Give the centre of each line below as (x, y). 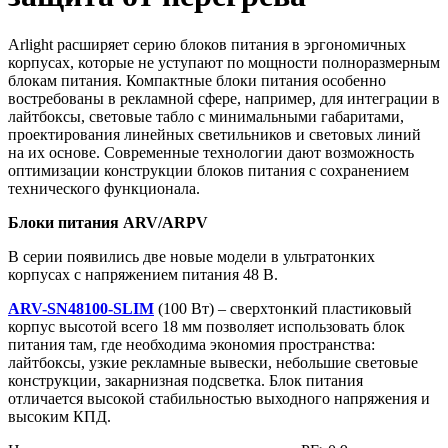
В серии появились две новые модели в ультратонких (191, 256)
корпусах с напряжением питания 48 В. (143, 274)
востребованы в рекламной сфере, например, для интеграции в (224, 98)
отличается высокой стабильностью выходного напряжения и (219, 398)
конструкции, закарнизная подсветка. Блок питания (185, 380)
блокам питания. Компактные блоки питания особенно (197, 80)
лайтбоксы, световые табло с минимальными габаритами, (206, 116)
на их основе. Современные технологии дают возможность (211, 152)
